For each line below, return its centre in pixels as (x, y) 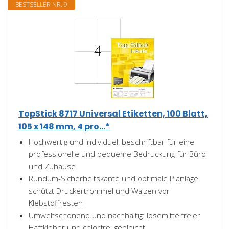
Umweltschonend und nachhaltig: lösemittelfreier (114, 215)
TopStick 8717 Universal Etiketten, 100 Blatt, (113, 114)
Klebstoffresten (56, 203)
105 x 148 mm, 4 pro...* (64, 127)
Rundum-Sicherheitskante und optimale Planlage (113, 178)
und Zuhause (52, 166)
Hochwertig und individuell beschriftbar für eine (111, 142)
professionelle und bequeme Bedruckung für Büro (117, 154)
